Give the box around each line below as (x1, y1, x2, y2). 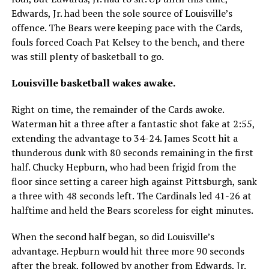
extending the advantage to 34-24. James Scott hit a (11, 131, 238, 145)
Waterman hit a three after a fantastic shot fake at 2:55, (11, 117, 255, 131)
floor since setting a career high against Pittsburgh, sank (11, 175, 257, 189)
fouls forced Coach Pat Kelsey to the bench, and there (11, 35, 244, 49)
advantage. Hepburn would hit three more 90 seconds (11, 244, 244, 258)
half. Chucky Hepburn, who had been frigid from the (11, 160, 236, 174)
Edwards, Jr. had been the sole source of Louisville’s (11, 7, 232, 20)
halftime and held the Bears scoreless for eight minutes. (11, 204, 253, 217)
